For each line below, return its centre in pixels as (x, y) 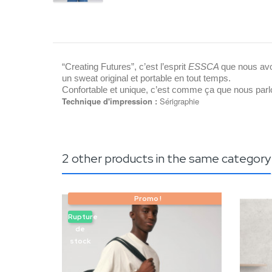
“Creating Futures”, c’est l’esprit (125, 67)
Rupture (83, 217)
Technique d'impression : (110, 101)
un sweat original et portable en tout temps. (148, 78)
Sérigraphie (178, 101)
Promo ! (148, 199)
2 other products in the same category (166, 158)
